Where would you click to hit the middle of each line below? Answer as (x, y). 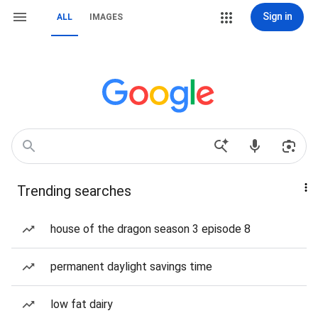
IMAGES (106, 17)
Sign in (277, 16)
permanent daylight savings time (131, 267)
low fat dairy (82, 304)
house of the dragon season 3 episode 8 (150, 229)
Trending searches (74, 191)
